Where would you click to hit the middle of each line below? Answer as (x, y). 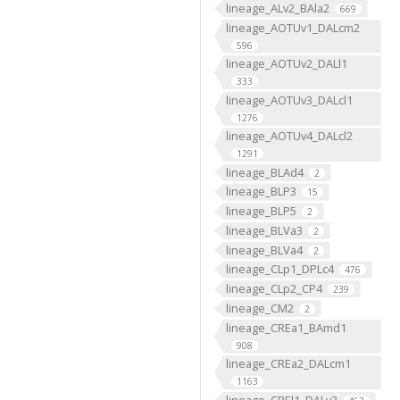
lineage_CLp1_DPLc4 (279, 269)
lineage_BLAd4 (264, 172)
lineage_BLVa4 (264, 250)
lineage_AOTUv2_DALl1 (286, 64)
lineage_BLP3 (261, 192)
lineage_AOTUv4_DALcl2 (289, 136)
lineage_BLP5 (261, 211)
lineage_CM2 (259, 308)
